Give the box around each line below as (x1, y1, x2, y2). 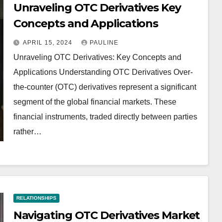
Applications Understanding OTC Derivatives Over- (13, 68, 193, 76)
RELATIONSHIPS (16, 195, 56, 201)
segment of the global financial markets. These (13, 98, 176, 106)
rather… (13, 127, 42, 136)
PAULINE (89, 39, 118, 46)
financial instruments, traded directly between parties (13, 112, 197, 121)
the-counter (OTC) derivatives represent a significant (13, 83, 196, 91)
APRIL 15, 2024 (22, 39, 74, 46)
